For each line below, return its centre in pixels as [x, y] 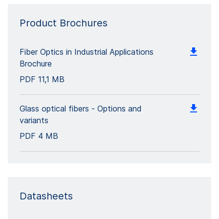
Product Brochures [64, 23]
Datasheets [46, 196]
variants [34, 120]
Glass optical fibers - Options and [81, 109]
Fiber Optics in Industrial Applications [87, 52]
